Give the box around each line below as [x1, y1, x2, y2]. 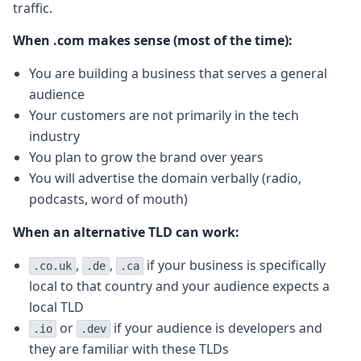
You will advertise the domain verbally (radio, [29, 169, 301, 188]
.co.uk [33, 259, 72, 273]
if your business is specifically [143, 256, 326, 275]
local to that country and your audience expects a [29, 277, 330, 296]
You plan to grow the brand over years [29, 148, 263, 167]
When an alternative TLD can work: [13, 223, 239, 242]
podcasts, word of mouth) [29, 190, 188, 209]
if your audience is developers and [110, 319, 322, 338]
